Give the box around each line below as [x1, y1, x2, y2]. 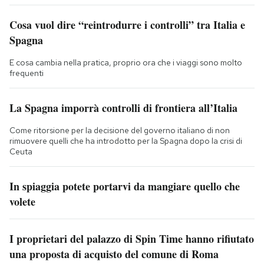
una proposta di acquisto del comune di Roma [9, 246, 219, 262]
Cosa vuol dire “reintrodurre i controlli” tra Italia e [9, 17, 245, 33]
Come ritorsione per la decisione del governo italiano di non [9, 125, 230, 136]
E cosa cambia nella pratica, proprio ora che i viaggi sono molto [9, 57, 242, 68]
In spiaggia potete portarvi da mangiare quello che [9, 179, 240, 194]
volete [9, 194, 35, 210]
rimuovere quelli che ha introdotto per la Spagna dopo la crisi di [9, 136, 242, 147]
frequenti [9, 68, 44, 79]
